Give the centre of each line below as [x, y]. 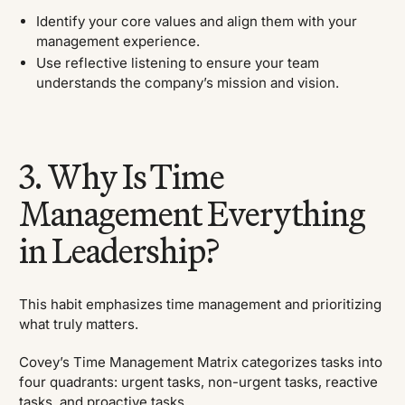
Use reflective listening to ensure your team [177, 63]
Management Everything [192, 213]
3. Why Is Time [122, 176]
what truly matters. [79, 324]
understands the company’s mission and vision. [187, 83]
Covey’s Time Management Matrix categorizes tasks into [201, 363]
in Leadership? [119, 250]
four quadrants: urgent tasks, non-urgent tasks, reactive [199, 382]
